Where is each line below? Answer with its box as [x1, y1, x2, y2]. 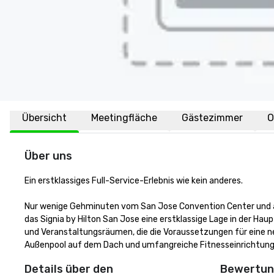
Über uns [24, 149, 72, 163]
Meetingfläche [91, 112, 157, 124]
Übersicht [22, 112, 67, 124]
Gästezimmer [182, 112, 243, 124]
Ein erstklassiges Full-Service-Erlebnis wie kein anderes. [24, 176, 243, 186]
